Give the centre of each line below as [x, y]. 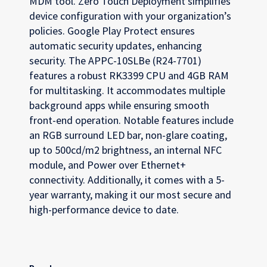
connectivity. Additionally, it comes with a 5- [127, 180]
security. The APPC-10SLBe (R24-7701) [115, 60]
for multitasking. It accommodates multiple [127, 90]
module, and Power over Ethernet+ [108, 165]
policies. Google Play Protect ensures [112, 31]
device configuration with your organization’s [130, 16]
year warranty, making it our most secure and [130, 195]
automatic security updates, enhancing [116, 46]
